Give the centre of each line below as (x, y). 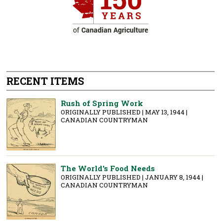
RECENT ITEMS (45, 81)
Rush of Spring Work (102, 103)
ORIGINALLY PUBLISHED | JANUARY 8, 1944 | (132, 177)
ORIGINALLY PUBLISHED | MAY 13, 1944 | (124, 112)
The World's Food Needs (108, 168)
